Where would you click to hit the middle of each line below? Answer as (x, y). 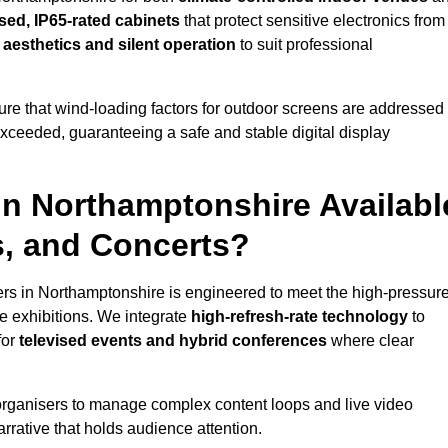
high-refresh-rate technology (299, 317)
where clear (370, 341)
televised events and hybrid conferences (173, 341)
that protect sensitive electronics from (312, 21)
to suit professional (304, 45)
